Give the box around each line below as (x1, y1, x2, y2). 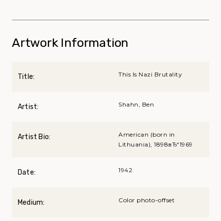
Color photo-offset (118, 196, 175, 204)
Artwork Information (12, 35, 129, 50)
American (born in (118, 130, 175, 138)
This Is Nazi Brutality (118, 70, 182, 78)
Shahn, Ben (118, 100, 154, 108)
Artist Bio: (18, 132, 51, 141)
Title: (18, 72, 35, 81)
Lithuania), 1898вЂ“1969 (118, 140, 193, 148)
